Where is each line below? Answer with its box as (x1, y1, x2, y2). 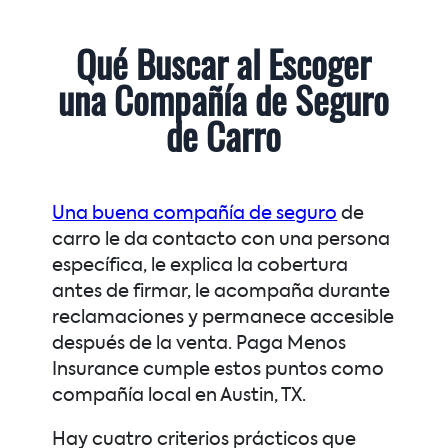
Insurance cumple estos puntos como (52, 360, 385, 379)
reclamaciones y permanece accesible (52, 308, 395, 327)
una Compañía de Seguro (58, 86, 390, 123)
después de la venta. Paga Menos (52, 334, 347, 353)
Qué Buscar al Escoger (76, 50, 372, 87)
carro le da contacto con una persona (52, 230, 391, 249)
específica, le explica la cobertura (52, 256, 349, 275)
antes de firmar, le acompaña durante (52, 282, 391, 301)
